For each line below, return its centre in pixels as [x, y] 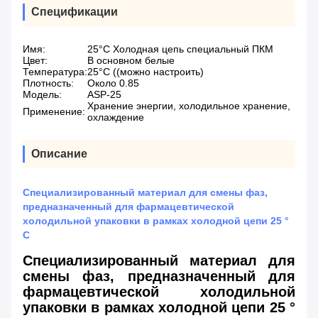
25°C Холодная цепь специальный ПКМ [180, 49]
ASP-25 [104, 95]
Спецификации [75, 12]
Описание [59, 154]
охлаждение [116, 117]
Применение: [54, 112]
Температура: [55, 72]
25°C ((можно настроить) [146, 72]
